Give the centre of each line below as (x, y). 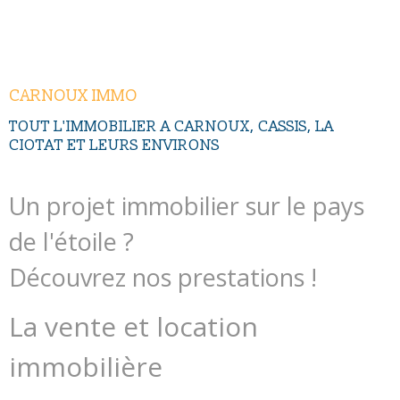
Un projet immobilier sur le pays (187, 205)
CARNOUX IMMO (73, 96)
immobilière (86, 366)
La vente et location (133, 326)
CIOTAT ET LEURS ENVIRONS (114, 145)
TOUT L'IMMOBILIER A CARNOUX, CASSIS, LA (171, 126)
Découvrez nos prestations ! (163, 277)
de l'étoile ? (71, 241)
